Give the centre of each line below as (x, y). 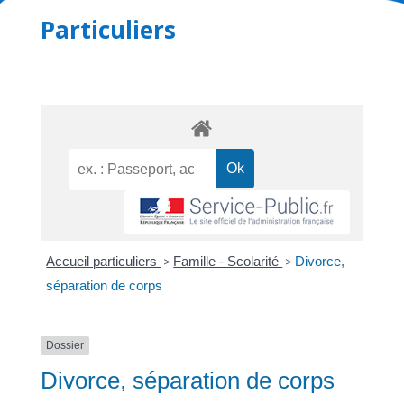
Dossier (64, 346)
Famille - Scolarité (228, 262)
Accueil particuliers (104, 262)
